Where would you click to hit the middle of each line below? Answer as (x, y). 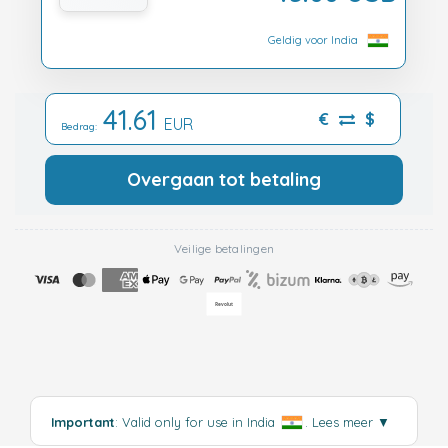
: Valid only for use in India (197, 421)
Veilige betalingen (224, 248)
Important (83, 421)
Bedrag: (82, 126)
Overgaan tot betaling (224, 179)
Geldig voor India (313, 39)
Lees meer (344, 421)
